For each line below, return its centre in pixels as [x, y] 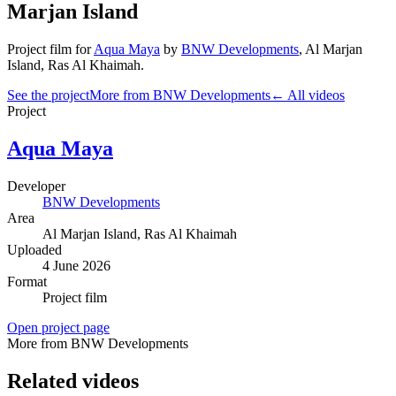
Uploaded [34, 249]
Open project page [58, 327]
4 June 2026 [76, 265]
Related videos [73, 381]
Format [27, 281]
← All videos [308, 95]
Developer [36, 186]
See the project [48, 95]
